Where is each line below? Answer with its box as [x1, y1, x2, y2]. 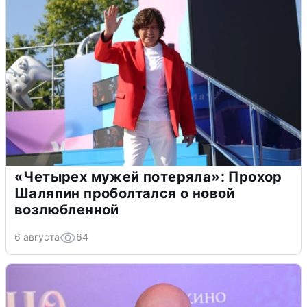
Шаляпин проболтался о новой [14, 185, 235, 202]
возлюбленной [14, 201, 119, 219]
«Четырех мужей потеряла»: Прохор [14, 169, 282, 186]
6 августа [14, 231, 60, 243]
